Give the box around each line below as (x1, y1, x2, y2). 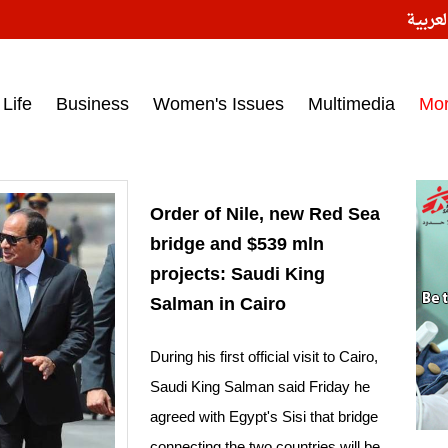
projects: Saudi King (150, 264, 325, 285)
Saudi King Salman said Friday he (150, 378, 370, 396)
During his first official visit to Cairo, (150, 348, 378, 366)
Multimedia (308, 94, 395, 114)
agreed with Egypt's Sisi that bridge (150, 408, 378, 426)
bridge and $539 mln (150, 234, 324, 255)
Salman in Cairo (150, 294, 286, 315)
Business (56, 94, 129, 114)
